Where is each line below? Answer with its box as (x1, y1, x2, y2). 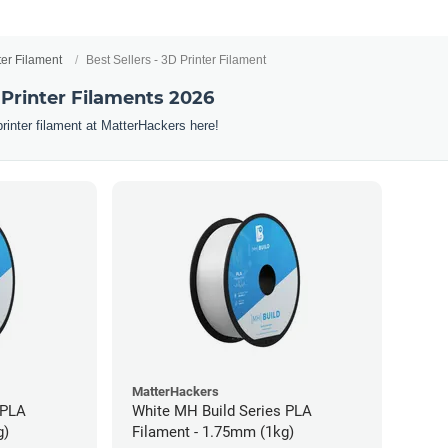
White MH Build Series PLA (132, 401, 312, 420)
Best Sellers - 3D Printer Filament (86, 52, 266, 67)
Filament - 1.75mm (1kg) (132, 422, 294, 441)
